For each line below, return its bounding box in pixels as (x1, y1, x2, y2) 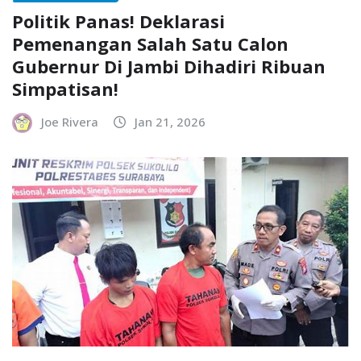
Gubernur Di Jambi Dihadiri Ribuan (12, 54, 326, 79)
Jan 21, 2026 (135, 114, 205, 131)
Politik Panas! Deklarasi (12, 9, 225, 34)
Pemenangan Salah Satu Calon (12, 31, 288, 56)
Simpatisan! (12, 77, 118, 102)
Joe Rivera (41, 114, 98, 131)
